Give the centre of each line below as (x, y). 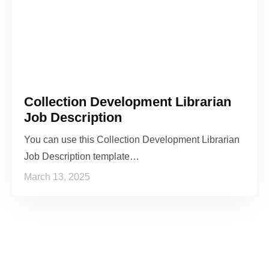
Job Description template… (82, 156)
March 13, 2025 (57, 177)
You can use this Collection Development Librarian (132, 139)
